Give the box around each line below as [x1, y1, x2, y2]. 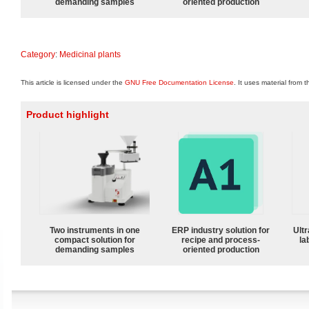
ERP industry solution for [172, 225, 270, 235]
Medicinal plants [59, 49, 121, 59]
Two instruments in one [49, 225, 140, 235]
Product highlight [26, 109, 109, 120]
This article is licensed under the [21, 79, 125, 86]
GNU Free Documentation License [125, 79, 234, 86]
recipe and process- [181, 235, 260, 245]
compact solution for [54, 235, 135, 245]
